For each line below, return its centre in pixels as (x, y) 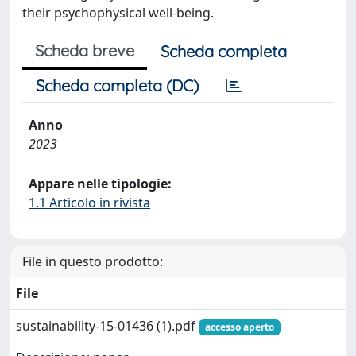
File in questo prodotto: (93, 261)
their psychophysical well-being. (118, 13)
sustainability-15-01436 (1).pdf (107, 326)
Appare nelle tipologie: (100, 184)
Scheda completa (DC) (117, 85)
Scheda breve (85, 50)
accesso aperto (239, 327)
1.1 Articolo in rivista (89, 203)
